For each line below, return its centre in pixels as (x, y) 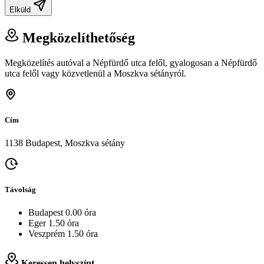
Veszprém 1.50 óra (63, 234)
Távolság (20, 190)
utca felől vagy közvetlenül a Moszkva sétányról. (95, 73)
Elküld (21, 9)
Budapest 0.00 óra (62, 213)
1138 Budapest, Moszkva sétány (65, 143)
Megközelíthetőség (77, 37)
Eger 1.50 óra (54, 223)
